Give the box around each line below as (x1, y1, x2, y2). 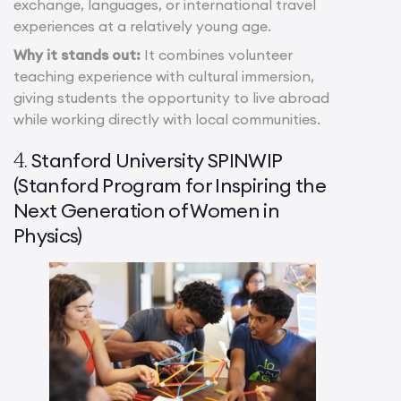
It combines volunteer (141, 46, 293, 64)
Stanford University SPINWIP (31, 148, 282, 174)
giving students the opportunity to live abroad (13, 89, 329, 107)
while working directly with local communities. (13, 110, 320, 129)
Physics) (13, 223, 82, 249)
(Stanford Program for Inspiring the (13, 173, 326, 199)
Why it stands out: (13, 46, 141, 64)
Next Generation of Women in (13, 198, 280, 224)
